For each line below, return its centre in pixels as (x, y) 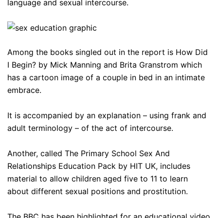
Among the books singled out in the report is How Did (108, 52)
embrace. (24, 90)
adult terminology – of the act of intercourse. (90, 128)
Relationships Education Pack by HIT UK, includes (99, 166)
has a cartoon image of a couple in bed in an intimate (106, 77)
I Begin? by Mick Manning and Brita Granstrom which (105, 64)
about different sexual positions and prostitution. (98, 191)
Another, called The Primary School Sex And (89, 153)
